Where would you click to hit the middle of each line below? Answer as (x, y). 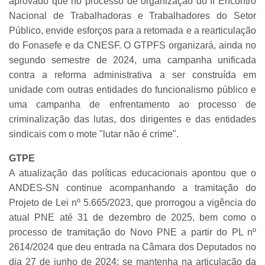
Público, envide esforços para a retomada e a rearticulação (132, 30)
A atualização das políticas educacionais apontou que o (132, 173)
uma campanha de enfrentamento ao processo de (132, 104)
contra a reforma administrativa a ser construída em (132, 75)
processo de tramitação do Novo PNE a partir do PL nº (132, 232)
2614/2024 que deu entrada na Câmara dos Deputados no (132, 247)
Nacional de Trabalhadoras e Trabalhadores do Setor (132, 15)
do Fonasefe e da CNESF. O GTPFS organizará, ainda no (132, 45)
